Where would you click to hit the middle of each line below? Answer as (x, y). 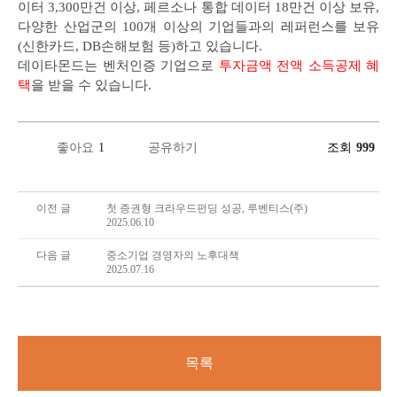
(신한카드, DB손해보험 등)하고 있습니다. (142, 46)
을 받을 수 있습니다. (91, 85)
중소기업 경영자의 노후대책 (172, 255)
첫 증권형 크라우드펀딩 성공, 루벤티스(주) (206, 208)
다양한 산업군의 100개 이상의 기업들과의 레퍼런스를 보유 (198, 27)
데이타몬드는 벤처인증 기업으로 (118, 66)
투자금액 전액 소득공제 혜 (299, 66)
